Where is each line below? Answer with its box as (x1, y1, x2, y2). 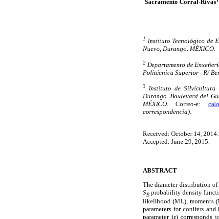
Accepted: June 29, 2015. (143, 138, 210, 146)
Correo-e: (168, 100, 208, 108)
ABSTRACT (143, 166, 177, 174)
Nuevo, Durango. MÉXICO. (143, 45, 215, 53)
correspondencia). (143, 108, 191, 116)
